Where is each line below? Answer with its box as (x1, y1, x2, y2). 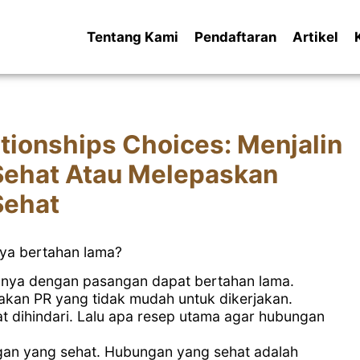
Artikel (292, 29, 338, 45)
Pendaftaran (194, 29, 276, 45)
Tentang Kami (86, 29, 178, 45)
